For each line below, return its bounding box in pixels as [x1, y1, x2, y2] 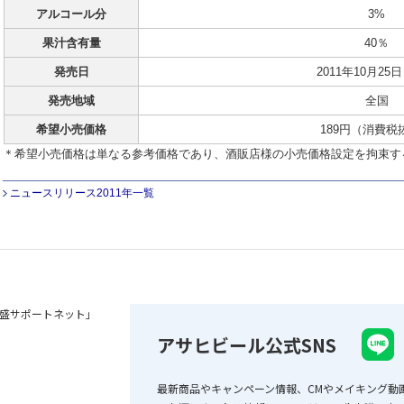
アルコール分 [36, 7, 106, 22]
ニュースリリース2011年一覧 [10, 187, 154, 200]
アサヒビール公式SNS [157, 331, 336, 358]
